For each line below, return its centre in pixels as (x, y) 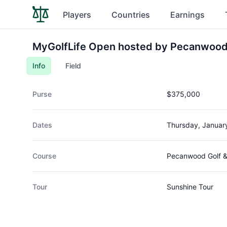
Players (77, 15)
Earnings (187, 15)
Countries (131, 15)
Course (44, 156)
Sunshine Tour (190, 187)
